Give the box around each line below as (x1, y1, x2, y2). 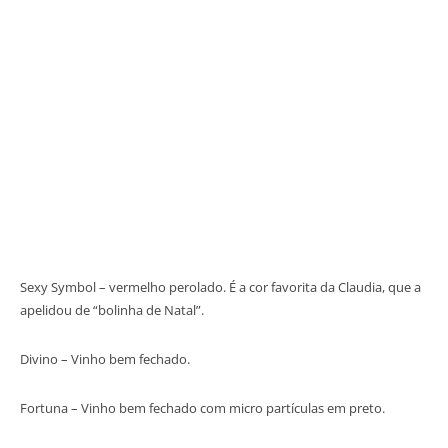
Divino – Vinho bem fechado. (20, 349, 190, 368)
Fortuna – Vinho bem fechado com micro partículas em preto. (20, 398, 385, 417)
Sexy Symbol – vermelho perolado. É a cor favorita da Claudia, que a (20, 277, 421, 296)
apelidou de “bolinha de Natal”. (20, 300, 204, 319)
